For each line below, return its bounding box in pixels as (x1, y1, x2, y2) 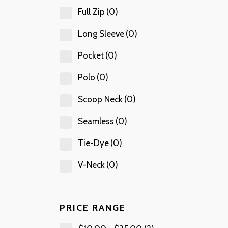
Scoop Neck (78, 94, 123, 105)
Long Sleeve (78, 28, 124, 39)
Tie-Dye (78, 138, 109, 149)
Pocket (78, 50, 104, 61)
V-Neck (78, 160, 105, 170)
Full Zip (78, 7, 105, 17)
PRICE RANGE (60, 202, 126, 214)
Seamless (78, 116, 114, 127)
